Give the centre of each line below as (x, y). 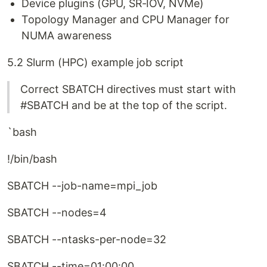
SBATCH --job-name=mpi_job (82, 186)
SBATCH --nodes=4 (57, 212)
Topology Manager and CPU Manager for (125, 19)
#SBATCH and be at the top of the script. (124, 105)
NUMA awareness (66, 35)
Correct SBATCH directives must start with (128, 89)
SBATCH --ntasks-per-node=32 (87, 239)
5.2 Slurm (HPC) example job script (95, 62)
